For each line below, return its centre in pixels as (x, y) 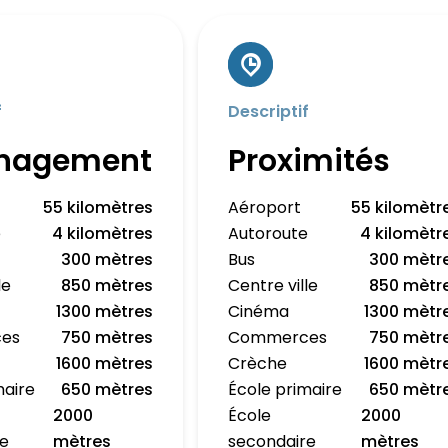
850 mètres (107, 285)
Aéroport (265, 207)
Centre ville (273, 285)
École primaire (285, 389)
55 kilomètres (98, 207)
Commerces (278, 337)
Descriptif (269, 111)
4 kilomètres (103, 233)
